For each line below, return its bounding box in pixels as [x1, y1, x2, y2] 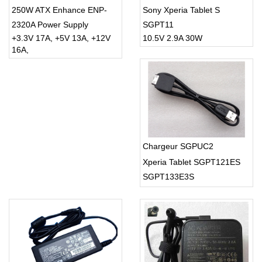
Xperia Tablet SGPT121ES [143, 157, 240, 167]
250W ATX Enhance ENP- [12, 5, 107, 15]
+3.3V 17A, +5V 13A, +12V [12, 33, 111, 43]
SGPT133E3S [143, 172, 194, 182]
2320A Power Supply [12, 20, 88, 30]
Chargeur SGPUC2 [143, 142, 213, 151]
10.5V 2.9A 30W [143, 33, 202, 43]
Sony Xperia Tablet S [143, 5, 220, 15]
